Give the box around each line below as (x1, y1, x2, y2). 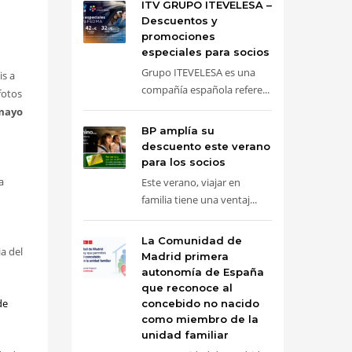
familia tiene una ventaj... (141, 192, 257, 207)
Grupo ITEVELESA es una (141, 65, 255, 79)
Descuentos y (141, 14, 218, 27)
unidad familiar (141, 328, 229, 341)
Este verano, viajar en (141, 175, 240, 189)
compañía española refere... (141, 82, 269, 97)
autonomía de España (141, 266, 264, 278)
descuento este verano (141, 140, 270, 152)
